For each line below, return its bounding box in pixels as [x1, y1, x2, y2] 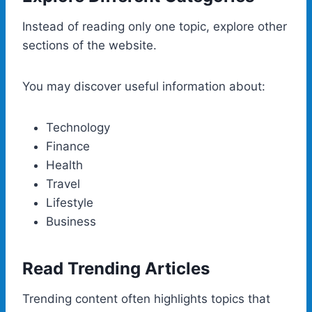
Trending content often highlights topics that [22, 291, 270, 306]
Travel [46, 176, 80, 191]
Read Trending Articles [22, 258, 210, 279]
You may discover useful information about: [22, 79, 265, 93]
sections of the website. [22, 38, 157, 52]
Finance [46, 139, 90, 153]
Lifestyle [46, 195, 93, 210]
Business [46, 214, 96, 228]
